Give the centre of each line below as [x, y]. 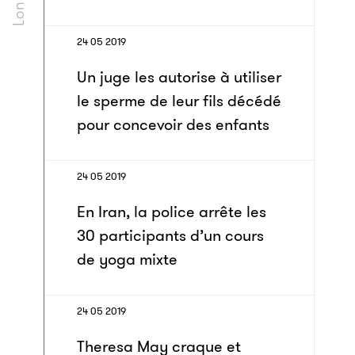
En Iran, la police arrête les [172, 212]
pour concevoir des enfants [173, 124]
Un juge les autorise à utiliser [179, 77]
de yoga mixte [127, 259]
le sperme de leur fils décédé [179, 101]
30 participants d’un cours [170, 235]
